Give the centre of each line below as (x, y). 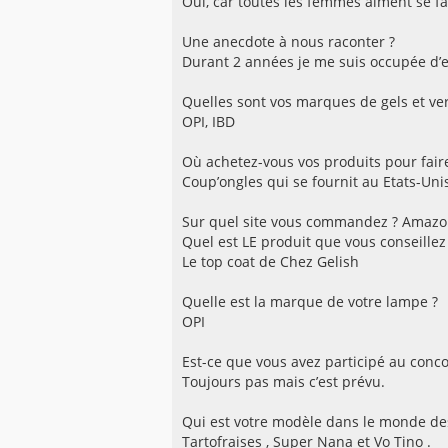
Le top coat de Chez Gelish (270, 262)
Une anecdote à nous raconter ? (288, 42)
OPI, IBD (208, 122)
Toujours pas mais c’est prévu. (283, 382)
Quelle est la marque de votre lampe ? (310, 302)
